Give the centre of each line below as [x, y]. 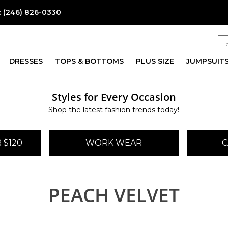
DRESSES [26, 61]
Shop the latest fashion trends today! [114, 110]
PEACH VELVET [114, 194]
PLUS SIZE [155, 61]
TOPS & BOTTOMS [89, 61]
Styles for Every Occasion [114, 97]
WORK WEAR [114, 143]
